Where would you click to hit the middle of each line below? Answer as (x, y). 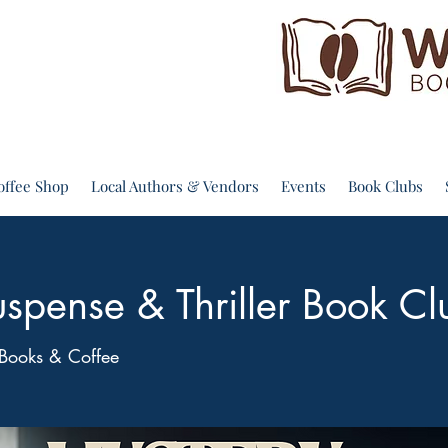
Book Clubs (385, 186)
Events (303, 186)
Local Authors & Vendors (175, 186)
